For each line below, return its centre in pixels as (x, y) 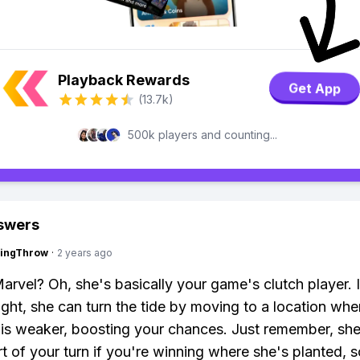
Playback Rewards (124, 80)
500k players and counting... (202, 135)
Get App (315, 88)
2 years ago (85, 253)
